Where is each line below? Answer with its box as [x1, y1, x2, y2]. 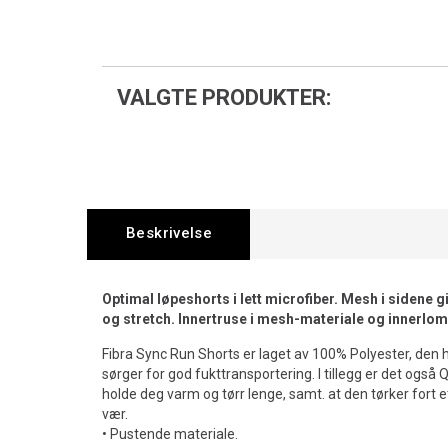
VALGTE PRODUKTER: [117, 85, 331, 110]
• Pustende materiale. [102, 426, 238, 442]
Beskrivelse [126, 224, 213, 242]
